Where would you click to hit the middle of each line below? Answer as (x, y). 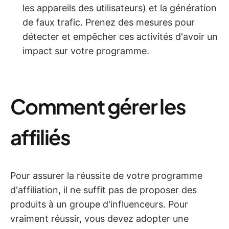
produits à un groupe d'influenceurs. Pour (99, 204)
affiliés (40, 137)
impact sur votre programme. (86, 51)
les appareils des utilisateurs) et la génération (120, 8)
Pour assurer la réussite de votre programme (106, 176)
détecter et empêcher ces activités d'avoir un (120, 37)
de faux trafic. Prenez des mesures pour (109, 22)
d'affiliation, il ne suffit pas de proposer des (104, 190)
